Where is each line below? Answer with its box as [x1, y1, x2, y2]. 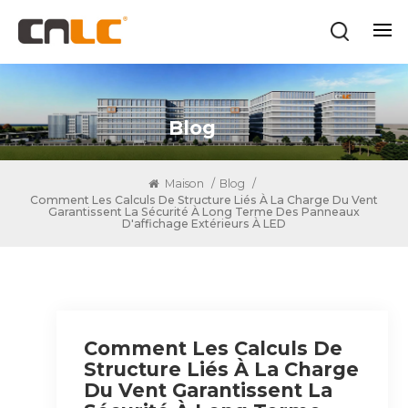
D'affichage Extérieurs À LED [122, 216, 286, 230]
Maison [161, 176, 204, 190]
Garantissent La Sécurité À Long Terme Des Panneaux [48, 204, 360, 219]
